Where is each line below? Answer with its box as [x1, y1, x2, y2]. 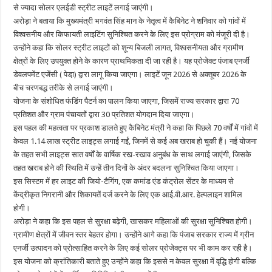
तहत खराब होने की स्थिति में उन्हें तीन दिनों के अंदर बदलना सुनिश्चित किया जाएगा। [13, 163, 240, 172]
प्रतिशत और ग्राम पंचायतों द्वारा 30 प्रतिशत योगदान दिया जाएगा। [13, 109, 195, 119]
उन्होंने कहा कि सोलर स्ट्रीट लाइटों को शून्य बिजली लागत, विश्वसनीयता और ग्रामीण [13, 42, 244, 52]
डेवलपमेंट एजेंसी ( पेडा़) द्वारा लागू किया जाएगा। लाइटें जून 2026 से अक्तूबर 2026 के [13, 69, 247, 79]
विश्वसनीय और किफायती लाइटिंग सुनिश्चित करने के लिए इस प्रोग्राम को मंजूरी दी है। [13, 29, 251, 39]
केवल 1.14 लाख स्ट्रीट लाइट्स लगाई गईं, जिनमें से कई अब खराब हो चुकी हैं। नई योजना [13, 136, 257, 146]
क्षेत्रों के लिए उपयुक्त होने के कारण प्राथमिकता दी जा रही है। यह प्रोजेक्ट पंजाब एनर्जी [13, 56, 250, 66]
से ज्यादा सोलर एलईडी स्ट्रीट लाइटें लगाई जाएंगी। [13, 2, 154, 12]
